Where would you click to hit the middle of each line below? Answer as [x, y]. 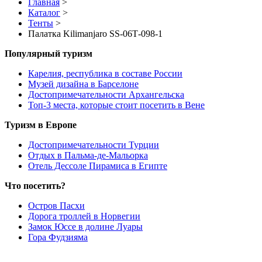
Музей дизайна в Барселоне [83, 84]
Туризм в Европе [41, 125]
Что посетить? [35, 186]
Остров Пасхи [56, 206]
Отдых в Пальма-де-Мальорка [88, 156]
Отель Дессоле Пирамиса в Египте [98, 166]
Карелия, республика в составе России [105, 74]
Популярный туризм [49, 54]
